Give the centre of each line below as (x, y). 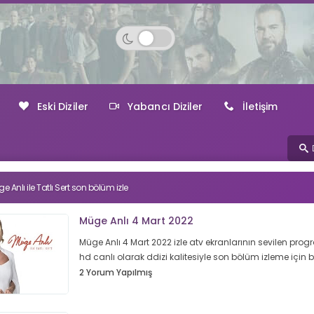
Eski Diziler (62, 107)
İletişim (260, 107)
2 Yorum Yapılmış (116, 272)
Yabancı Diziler (165, 107)
